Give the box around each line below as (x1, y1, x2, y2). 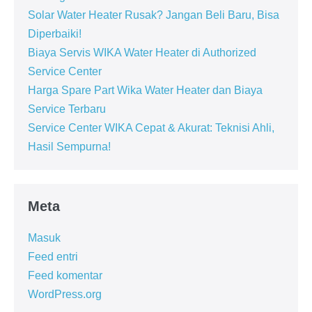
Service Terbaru (28, 102, 106, 115)
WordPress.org (28, 288, 102, 300)
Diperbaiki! (28, 27, 81, 40)
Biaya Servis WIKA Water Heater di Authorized (28, 46, 256, 58)
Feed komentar (28, 269, 102, 281)
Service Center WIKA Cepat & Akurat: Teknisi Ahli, (28, 121, 274, 134)
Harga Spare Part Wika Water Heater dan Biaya (28, 84, 263, 96)
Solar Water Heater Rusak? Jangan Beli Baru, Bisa (28, 8, 279, 21)
